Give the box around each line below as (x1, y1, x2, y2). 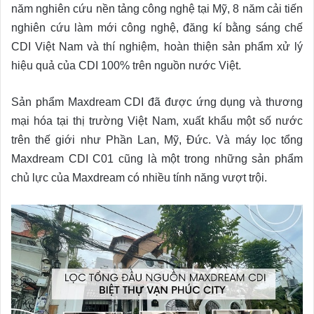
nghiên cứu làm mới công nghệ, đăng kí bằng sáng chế (11, 21, 303, 34)
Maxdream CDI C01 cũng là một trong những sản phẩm (11, 152, 303, 165)
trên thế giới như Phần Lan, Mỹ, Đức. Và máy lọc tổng (11, 133, 303, 146)
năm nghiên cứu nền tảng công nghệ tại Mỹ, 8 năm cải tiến (11, 2, 303, 15)
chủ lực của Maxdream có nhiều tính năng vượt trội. (11, 171, 267, 184)
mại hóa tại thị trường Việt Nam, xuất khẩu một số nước (11, 114, 303, 127)
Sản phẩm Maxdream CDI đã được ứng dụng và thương (11, 95, 303, 108)
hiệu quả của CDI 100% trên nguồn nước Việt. (11, 59, 241, 71)
